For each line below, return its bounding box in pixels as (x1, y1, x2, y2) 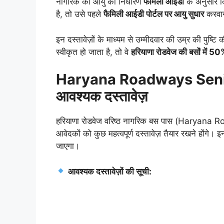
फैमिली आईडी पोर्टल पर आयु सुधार (103, 9, 204, 19)
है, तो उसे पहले (56, 9, 103, 19)
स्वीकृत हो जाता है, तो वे (56, 46, 131, 57)
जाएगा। (56, 141, 79, 151)
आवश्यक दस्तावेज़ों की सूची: (68, 166, 152, 176)
